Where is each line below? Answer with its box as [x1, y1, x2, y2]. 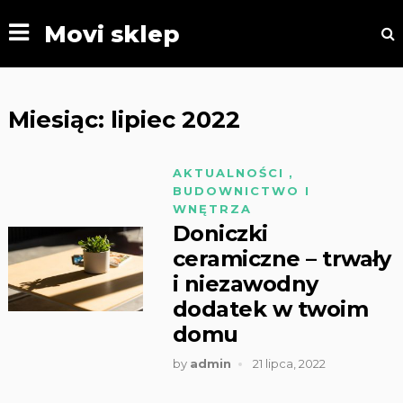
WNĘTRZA [172, 201, 252, 216]
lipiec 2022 [110, 105, 240, 133]
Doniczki [172, 220, 268, 246]
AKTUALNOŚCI [172, 166, 284, 180]
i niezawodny [172, 271, 318, 297]
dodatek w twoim [172, 296, 369, 322]
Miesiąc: [7, 105, 111, 133]
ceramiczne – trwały [172, 246, 391, 272]
